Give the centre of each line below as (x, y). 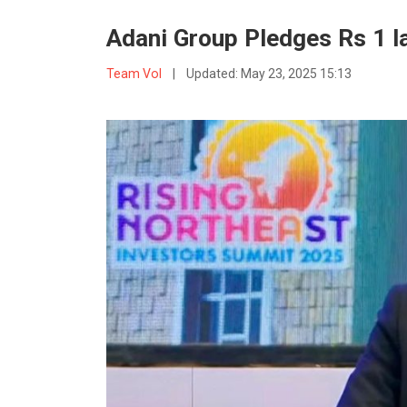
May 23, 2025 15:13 (296, 74)
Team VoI (135, 74)
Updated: (213, 74)
